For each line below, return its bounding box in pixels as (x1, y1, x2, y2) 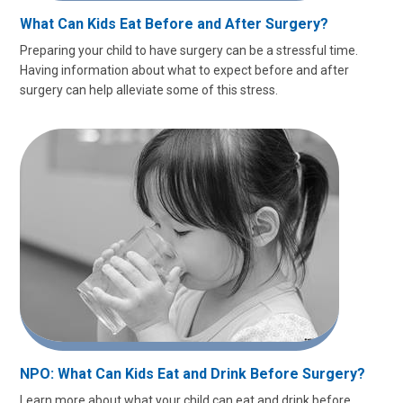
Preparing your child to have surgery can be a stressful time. (20, 43, 358, 58)
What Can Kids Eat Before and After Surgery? (20, 15, 328, 33)
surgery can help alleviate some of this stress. (20, 83, 278, 98)
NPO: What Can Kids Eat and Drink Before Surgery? (20, 365, 365, 383)
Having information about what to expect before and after (20, 63, 349, 78)
